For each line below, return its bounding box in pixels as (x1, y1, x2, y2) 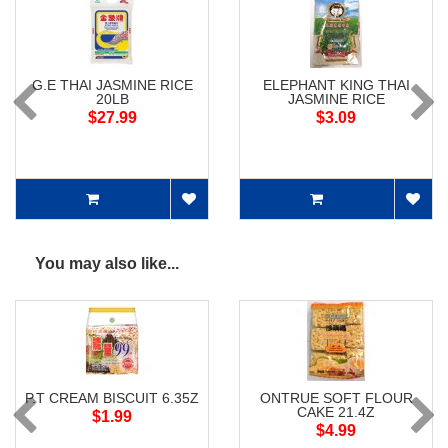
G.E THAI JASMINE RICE (31, 77, 193, 94)
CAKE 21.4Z (297, 404, 375, 421)
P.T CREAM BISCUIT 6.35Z (25, 390, 199, 407)
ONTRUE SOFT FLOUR (259, 390, 413, 407)
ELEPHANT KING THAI (262, 77, 410, 94)
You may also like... (35, 255, 179, 273)
